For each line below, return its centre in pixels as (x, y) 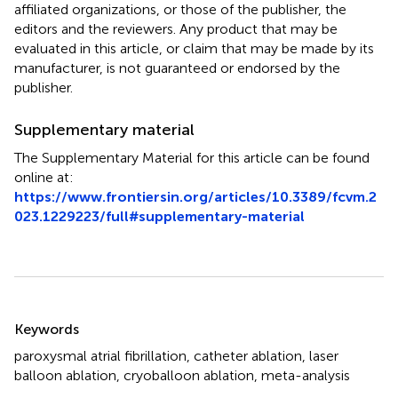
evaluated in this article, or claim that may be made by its (194, 48)
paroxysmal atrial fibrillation (100, 355)
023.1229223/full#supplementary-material (159, 216)
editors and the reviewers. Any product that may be (176, 28)
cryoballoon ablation (189, 375)
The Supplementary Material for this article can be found (192, 157)
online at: (44, 177)
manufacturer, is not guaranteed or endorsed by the (177, 68)
